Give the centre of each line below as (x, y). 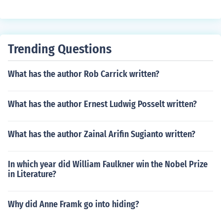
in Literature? (32, 174)
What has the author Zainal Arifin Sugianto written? (102, 134)
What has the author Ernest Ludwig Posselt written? (102, 104)
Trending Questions (60, 49)
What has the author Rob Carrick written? (84, 74)
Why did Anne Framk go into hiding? (74, 204)
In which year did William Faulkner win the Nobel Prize (108, 164)
